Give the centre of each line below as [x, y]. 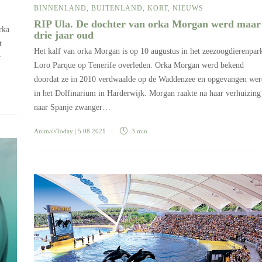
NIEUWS [188, 8]
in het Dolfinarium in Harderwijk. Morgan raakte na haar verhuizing [147, 94]
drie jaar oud [65, 35]
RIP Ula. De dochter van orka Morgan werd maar [147, 24]
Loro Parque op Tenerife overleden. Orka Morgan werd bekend [139, 65]
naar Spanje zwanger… [72, 108]
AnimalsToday [54, 131]
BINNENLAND [60, 8]
